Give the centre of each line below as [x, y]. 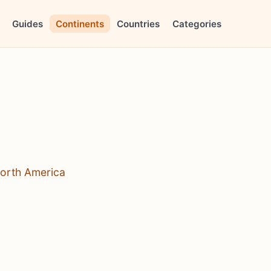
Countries [138, 24]
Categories [197, 24]
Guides [28, 24]
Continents [80, 24]
